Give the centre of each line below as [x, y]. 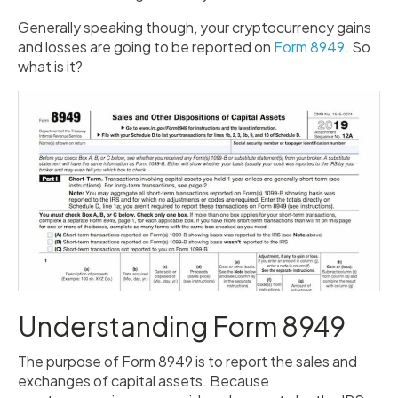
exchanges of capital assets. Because [143, 381]
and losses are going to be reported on [146, 47]
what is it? [50, 66]
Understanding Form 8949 [182, 326]
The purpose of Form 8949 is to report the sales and [187, 362]
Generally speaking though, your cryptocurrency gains [195, 27]
